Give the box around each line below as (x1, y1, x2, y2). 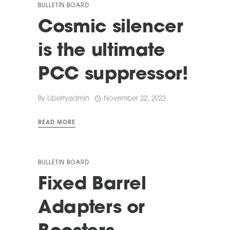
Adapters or (38, 200, 145, 218)
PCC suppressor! (38, 66, 188, 85)
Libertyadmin (47, 95, 89, 102)
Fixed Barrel (38, 176, 146, 195)
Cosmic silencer (38, 19, 183, 37)
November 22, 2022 (104, 95, 166, 103)
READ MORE (38, 120, 75, 126)
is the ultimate (38, 43, 165, 61)
